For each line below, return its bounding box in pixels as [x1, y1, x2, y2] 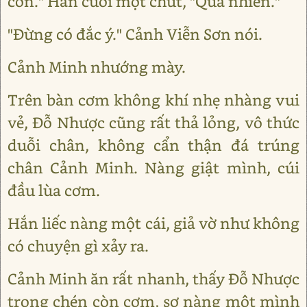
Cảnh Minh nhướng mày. [8, 57, 186, 77]
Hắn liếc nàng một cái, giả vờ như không [8, 213, 299, 233]
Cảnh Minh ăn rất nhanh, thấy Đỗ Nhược [8, 269, 299, 288]
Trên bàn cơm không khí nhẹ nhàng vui [8, 90, 299, 110]
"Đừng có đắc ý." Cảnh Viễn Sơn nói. [8, 24, 262, 44]
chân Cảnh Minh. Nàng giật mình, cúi [8, 158, 299, 177]
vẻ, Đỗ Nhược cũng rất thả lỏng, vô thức [8, 112, 299, 132]
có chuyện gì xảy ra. [8, 236, 149, 256]
